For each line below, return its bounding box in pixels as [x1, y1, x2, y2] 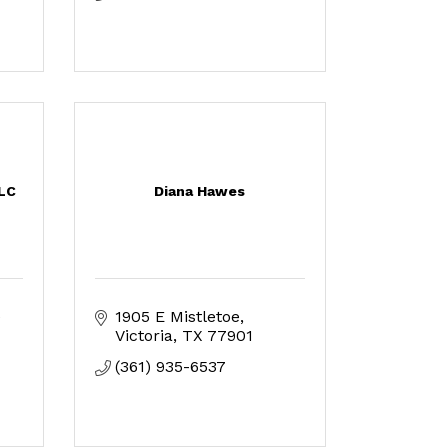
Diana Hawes [154, 183, 246, 199]
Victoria [114, 326, 173, 345]
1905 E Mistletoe [114, 307, 240, 326]
